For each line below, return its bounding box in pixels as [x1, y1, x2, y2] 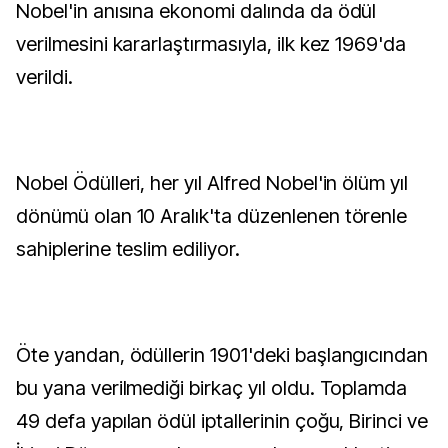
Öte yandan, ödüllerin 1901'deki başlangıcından [16, 343, 429, 367]
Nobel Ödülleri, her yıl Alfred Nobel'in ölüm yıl [16, 171, 409, 195]
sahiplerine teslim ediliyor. [16, 237, 240, 261]
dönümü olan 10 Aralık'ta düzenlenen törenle [16, 204, 408, 228]
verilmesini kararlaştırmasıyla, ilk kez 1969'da [16, 32, 407, 56]
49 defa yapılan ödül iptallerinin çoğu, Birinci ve [16, 409, 429, 433]
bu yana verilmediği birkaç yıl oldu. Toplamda [16, 376, 408, 400]
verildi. [16, 65, 73, 89]
